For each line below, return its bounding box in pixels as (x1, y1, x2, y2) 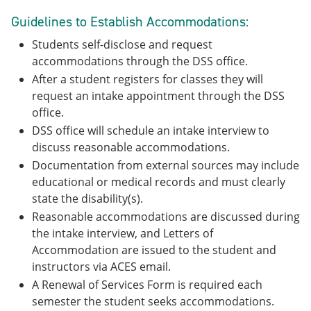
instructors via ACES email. (32, 259, 171, 274)
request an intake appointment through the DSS (32, 88, 285, 103)
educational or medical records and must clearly (32, 174, 285, 190)
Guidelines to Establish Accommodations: (11, 12, 249, 31)
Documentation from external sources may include (32, 158, 299, 173)
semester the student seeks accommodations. (32, 294, 274, 309)
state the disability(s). (32, 191, 143, 206)
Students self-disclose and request (32, 37, 212, 52)
